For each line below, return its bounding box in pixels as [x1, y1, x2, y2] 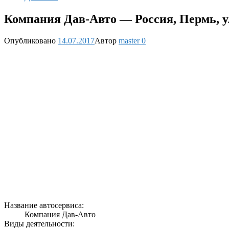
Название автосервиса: [4, 200, 84, 210]
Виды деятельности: [4, 219, 75, 228]
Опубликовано [4, 36, 56, 45]
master [119, 36, 140, 45]
